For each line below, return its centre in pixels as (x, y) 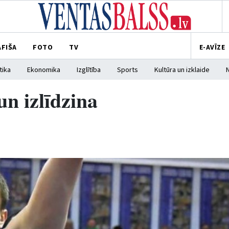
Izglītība (89, 70)
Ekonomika (44, 70)
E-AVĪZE (212, 47)
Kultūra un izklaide (182, 70)
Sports (128, 70)
